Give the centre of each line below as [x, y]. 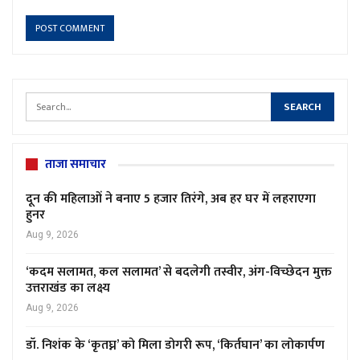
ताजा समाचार [76, 165]
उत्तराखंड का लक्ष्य [68, 288]
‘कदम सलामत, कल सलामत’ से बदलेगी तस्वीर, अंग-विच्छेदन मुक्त [179, 272]
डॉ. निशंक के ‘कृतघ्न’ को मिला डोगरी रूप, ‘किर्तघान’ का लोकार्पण [175, 346]
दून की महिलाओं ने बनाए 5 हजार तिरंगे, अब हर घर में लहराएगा [171, 199]
